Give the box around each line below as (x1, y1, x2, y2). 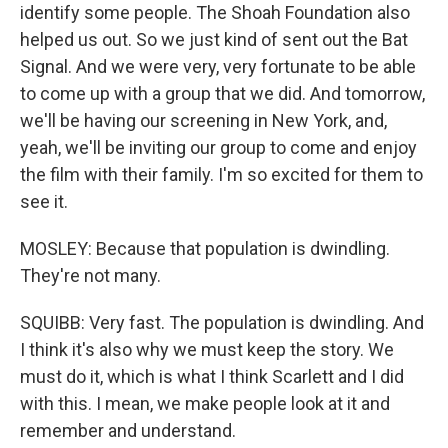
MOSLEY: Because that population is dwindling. (20, 238, 390, 259)
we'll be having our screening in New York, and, (20, 110, 387, 131)
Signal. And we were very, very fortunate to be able (20, 56, 416, 77)
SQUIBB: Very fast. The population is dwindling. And (20, 312, 424, 333)
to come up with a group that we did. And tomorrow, (20, 83, 425, 104)
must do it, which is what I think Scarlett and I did (20, 366, 404, 387)
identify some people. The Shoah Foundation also (20, 2, 410, 23)
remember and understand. (20, 420, 236, 441)
